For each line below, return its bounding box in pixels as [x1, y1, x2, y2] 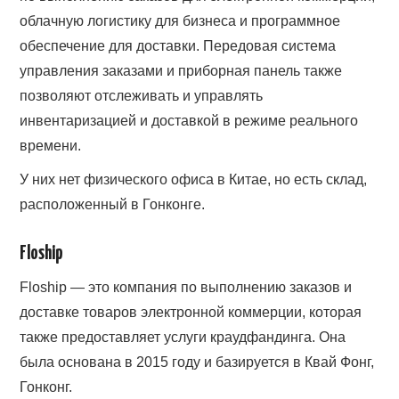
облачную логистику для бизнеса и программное [20, 12, 341, 28]
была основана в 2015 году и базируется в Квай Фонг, [20, 354, 375, 370]
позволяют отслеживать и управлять [20, 87, 264, 103]
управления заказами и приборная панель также [20, 62, 343, 78]
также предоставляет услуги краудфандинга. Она [20, 330, 346, 345]
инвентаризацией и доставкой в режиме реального [20, 112, 359, 128]
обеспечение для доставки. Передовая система [20, 37, 337, 53]
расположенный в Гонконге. [20, 196, 206, 212]
